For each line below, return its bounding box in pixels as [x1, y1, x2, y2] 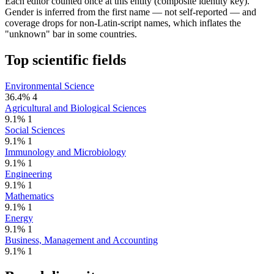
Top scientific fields [5, 51, 126, 68]
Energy [5, 212, 33, 223]
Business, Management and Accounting [5, 234, 158, 245]
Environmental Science [5, 80, 94, 91]
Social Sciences [5, 124, 65, 135]
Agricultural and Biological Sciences [5, 102, 146, 113]
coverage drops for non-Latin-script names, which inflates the [5, 17, 241, 28]
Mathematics [5, 190, 54, 201]
